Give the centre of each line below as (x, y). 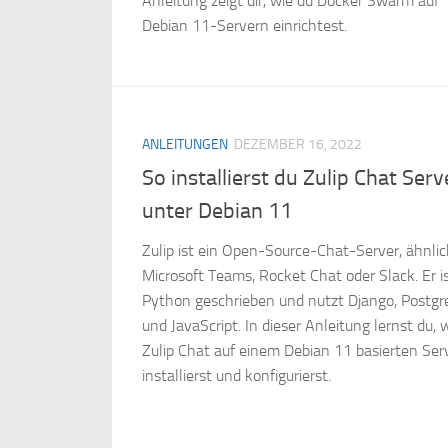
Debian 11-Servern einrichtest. (244, 26)
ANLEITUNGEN (185, 145)
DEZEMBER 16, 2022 (298, 145)
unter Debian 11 (217, 210)
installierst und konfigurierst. (236, 375)
